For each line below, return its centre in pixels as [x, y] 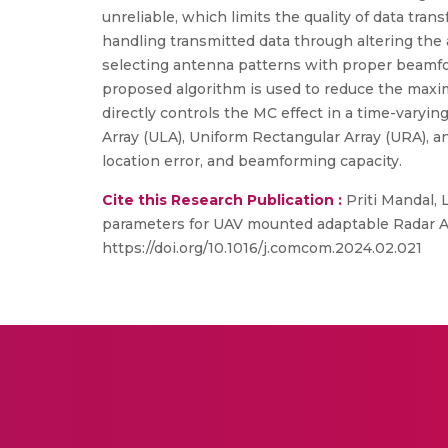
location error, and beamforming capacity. [252, 161]
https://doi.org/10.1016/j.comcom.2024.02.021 [262, 248]
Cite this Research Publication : [222, 200]
